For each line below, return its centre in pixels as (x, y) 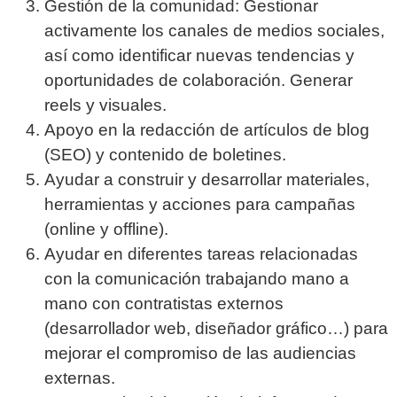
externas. (80, 378)
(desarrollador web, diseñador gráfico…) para (216, 329)
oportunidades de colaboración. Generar (198, 81)
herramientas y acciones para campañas (200, 205)
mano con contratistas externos (164, 304)
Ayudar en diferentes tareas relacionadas (201, 254)
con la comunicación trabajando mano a (197, 279)
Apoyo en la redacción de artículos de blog (207, 130)
